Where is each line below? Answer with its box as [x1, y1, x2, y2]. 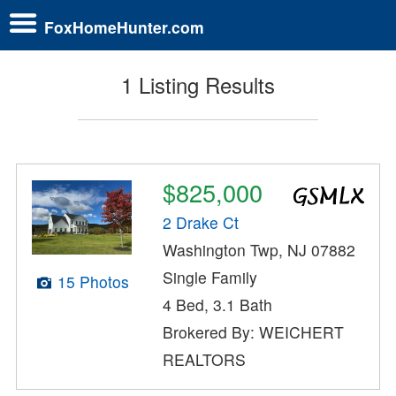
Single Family [163, 266, 258, 289]
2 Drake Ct [163, 211, 240, 234]
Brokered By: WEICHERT [163, 321, 345, 344]
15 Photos [57, 270, 129, 293]
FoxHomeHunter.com [44, 15, 204, 38]
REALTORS [163, 348, 247, 371]
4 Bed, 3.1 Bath [163, 293, 273, 316]
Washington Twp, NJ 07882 [163, 239, 356, 262]
